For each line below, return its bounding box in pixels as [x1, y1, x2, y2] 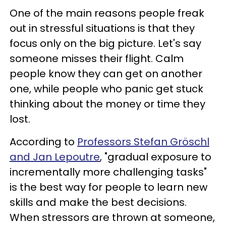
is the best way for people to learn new [10, 180, 207, 194]
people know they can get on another [10, 67, 202, 81]
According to [10, 135, 77, 149]
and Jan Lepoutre [10, 150, 100, 164]
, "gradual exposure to [100, 150, 211, 164]
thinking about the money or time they [10, 97, 205, 111]
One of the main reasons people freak [10, 6, 204, 20]
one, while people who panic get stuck [10, 82, 203, 96]
